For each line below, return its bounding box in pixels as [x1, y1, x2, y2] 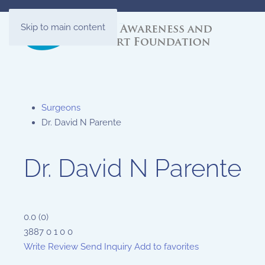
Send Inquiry [80, 241, 132, 252]
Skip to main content [21, 22, 105, 33]
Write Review [24, 241, 78, 252]
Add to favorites [134, 241, 199, 252]
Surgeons [41, 102, 80, 113]
